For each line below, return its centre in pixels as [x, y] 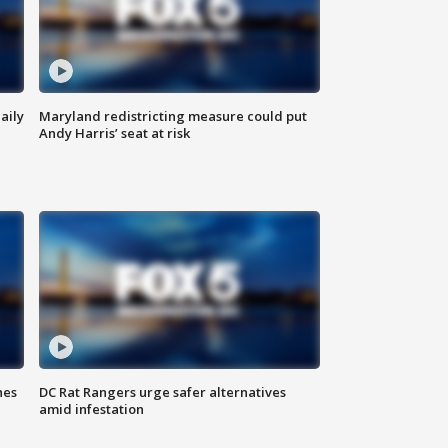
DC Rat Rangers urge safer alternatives [163, 392]
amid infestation [92, 409]
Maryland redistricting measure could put [173, 116]
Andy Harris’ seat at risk [115, 133]
